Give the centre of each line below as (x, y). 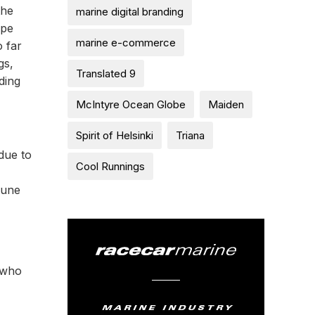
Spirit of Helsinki (115, 135)
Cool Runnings (110, 166)
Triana (190, 135)
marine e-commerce (126, 43)
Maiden (226, 104)
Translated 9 (106, 73)
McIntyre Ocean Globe (131, 104)
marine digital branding (130, 12)
